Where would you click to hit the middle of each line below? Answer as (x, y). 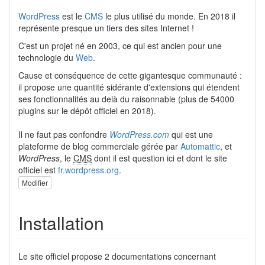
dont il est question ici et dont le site (159, 158)
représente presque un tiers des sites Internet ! (106, 28)
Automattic (200, 146)
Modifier (35, 183)
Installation (61, 223)
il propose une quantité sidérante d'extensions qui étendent (129, 87)
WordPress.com (139, 134)
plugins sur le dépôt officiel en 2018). (87, 111)
